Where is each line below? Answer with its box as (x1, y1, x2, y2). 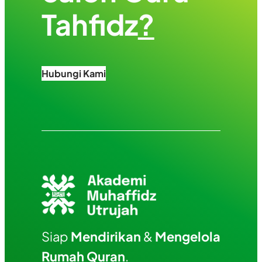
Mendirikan (70, 227, 141, 244)
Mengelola (154, 227, 220, 244)
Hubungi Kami (41, 67, 106, 80)
